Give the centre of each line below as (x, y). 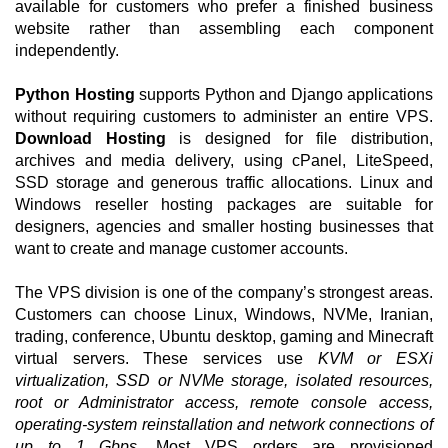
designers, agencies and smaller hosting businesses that (224, 226)
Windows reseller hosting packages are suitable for (224, 204)
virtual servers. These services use (166, 358)
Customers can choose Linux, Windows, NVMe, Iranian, (224, 314)
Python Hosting (75, 94)
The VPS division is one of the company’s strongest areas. (224, 292)
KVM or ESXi (375, 358)
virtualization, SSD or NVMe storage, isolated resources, (224, 380)
